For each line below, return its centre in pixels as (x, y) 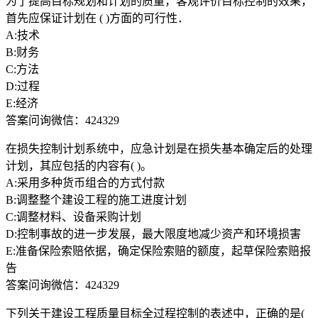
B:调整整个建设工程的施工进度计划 (96, 199)
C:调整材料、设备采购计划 (73, 216)
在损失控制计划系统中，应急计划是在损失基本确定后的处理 (159, 148)
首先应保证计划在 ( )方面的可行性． (97, 18)
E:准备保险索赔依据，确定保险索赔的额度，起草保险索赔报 (158, 251)
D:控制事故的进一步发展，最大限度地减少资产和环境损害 (153, 234)
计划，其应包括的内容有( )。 (79, 165)
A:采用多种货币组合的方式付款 (85, 182)
